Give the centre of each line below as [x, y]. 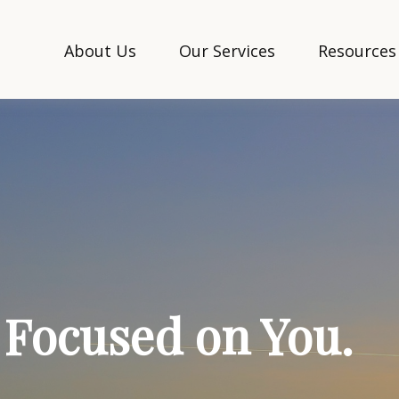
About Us [101, 50]
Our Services [228, 50]
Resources [358, 50]
